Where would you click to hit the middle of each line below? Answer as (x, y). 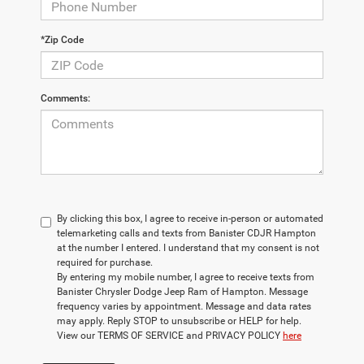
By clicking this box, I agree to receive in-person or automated (190, 219)
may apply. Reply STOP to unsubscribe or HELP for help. (179, 321)
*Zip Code (62, 40)
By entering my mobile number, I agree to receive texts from (186, 277)
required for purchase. (105, 263)
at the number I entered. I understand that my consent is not (188, 248)
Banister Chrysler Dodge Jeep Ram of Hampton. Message (182, 292)
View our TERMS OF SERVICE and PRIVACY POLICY (170, 336)
